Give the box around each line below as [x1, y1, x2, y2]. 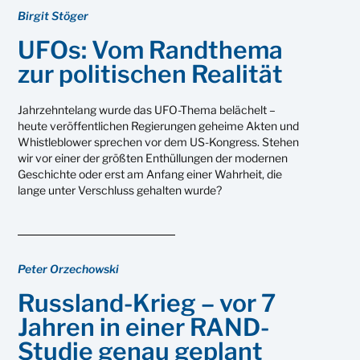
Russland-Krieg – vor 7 [18, 288, 276, 317]
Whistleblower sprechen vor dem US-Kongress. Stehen [18, 134, 300, 149]
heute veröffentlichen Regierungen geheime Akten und [18, 118, 300, 133]
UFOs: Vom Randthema [18, 35, 284, 64]
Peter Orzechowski [18, 261, 120, 276]
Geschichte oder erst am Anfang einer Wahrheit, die [18, 166, 283, 181]
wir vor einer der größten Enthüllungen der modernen [18, 150, 288, 165]
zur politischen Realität [18, 59, 284, 88]
